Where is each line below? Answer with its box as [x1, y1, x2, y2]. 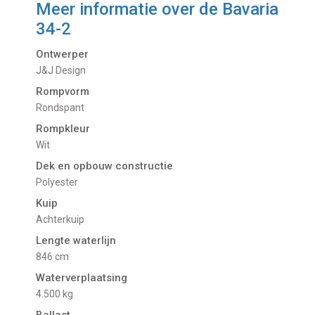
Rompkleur [36, 122, 91, 136]
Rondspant [42, 102, 85, 114]
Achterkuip [43, 214, 85, 226]
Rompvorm [36, 85, 90, 98]
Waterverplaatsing [36, 271, 128, 285]
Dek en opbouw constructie [36, 160, 174, 173]
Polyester [42, 176, 79, 188]
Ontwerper [36, 48, 89, 61]
